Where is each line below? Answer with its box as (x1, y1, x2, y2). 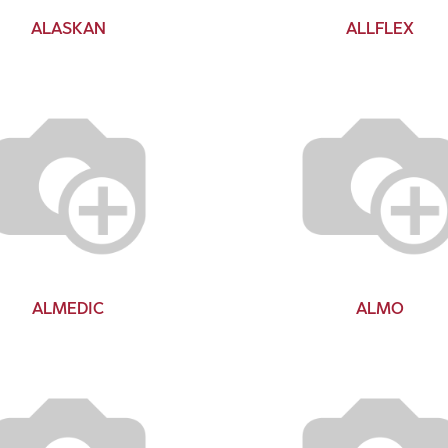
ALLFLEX (345, 18, 414, 38)
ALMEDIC (32, 298, 105, 318)
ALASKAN (30, 18, 106, 38)
